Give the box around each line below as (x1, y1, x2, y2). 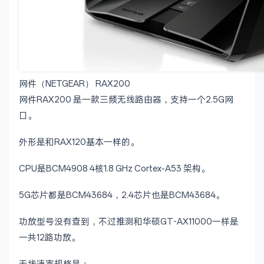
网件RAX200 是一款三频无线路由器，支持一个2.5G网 (19, 94, 233, 105)
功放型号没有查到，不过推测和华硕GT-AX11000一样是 (19, 216, 239, 227)
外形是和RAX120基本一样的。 (19, 137, 139, 148)
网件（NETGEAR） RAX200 (19, 78, 130, 90)
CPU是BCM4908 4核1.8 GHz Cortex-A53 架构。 (19, 163, 210, 174)
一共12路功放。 (19, 232, 80, 243)
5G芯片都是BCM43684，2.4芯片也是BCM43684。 (19, 190, 225, 201)
